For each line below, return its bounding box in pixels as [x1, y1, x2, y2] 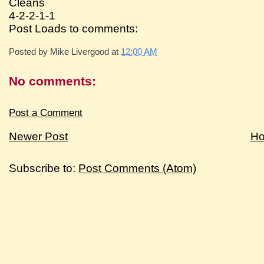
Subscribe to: [9, 161, 79, 174]
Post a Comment [9, 107, 83, 118]
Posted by [9, 46, 51, 57]
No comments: [9, 74, 97, 88]
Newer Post [9, 130, 68, 143]
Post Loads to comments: [9, 22, 138, 35]
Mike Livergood [50, 46, 110, 57]
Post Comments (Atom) [78, 161, 197, 174]
